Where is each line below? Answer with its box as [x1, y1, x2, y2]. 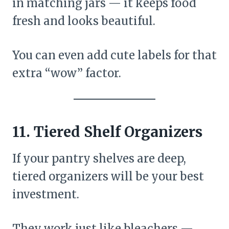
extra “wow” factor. [12, 65, 121, 80]
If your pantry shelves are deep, [12, 151, 186, 166]
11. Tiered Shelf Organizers [12, 122, 202, 141]
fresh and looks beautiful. [12, 13, 155, 28]
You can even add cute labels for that [12, 48, 217, 62]
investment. [12, 187, 79, 201]
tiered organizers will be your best [12, 169, 204, 184]
